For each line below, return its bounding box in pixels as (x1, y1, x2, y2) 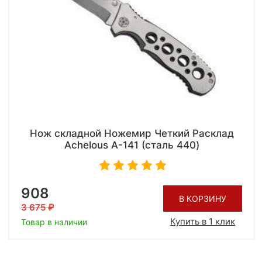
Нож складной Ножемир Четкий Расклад (29, 127, 234, 140)
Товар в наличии (21, 217, 87, 227)
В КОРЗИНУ (179, 193, 226, 204)
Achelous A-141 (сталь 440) (64, 139, 199, 151)
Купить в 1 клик (170, 215, 235, 227)
